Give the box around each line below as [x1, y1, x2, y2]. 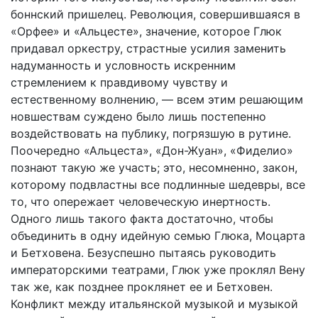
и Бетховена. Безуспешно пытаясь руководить [11, 246, 276, 260]
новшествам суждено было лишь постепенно [11, 109, 266, 124]
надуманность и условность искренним [11, 58, 236, 72]
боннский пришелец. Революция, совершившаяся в [11, 7, 300, 21]
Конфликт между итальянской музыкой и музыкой [11, 297, 298, 311]
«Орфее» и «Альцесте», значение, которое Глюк [11, 24, 282, 38]
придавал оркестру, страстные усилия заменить [11, 41, 286, 55]
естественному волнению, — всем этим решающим [11, 92, 303, 106]
